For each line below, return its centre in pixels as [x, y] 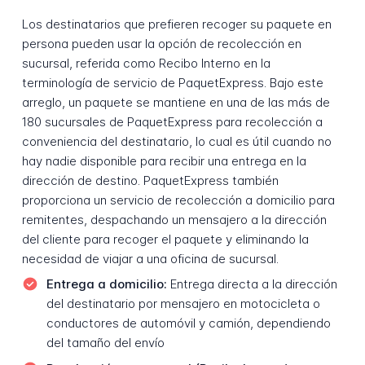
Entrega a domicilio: [106, 284]
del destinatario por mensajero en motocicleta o [183, 304]
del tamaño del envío [105, 343]
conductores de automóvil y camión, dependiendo [188, 323]
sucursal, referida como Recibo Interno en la [146, 63]
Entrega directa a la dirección [252, 284]
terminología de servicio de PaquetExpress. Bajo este [172, 82]
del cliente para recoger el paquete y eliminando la [165, 239]
